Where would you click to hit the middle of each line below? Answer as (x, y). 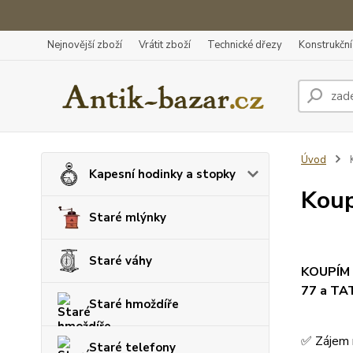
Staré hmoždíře (134, 304)
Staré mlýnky (128, 217)
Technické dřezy (245, 45)
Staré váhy (121, 261)
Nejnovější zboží (85, 45)
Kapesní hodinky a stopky (162, 174)
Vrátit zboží (165, 45)
